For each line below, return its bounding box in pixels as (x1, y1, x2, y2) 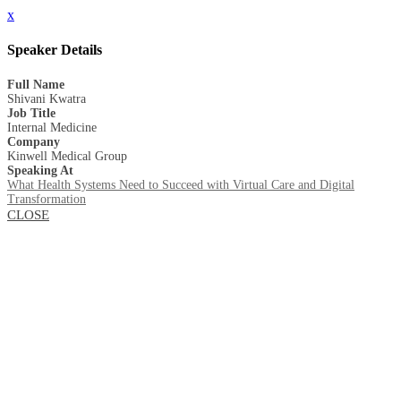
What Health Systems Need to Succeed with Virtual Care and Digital (7, 177, 354, 192)
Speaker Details (7, 42, 102, 58)
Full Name (7, 77, 64, 91)
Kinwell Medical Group (7, 149, 127, 163)
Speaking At (7, 163, 73, 177)
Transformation (7, 192, 86, 206)
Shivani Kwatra (7, 91, 86, 106)
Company (7, 134, 60, 149)
